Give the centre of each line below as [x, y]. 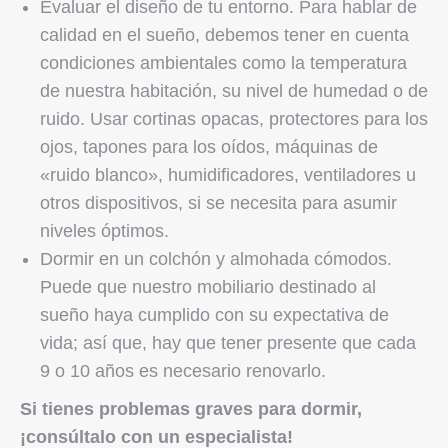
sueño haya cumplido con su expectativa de [214, 314]
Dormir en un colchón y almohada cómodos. [216, 258]
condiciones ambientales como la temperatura [223, 62]
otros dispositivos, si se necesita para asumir [218, 202]
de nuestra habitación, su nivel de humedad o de [234, 90]
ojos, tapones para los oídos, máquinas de [209, 146]
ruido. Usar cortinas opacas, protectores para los [234, 118]
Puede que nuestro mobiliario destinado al [208, 286]
